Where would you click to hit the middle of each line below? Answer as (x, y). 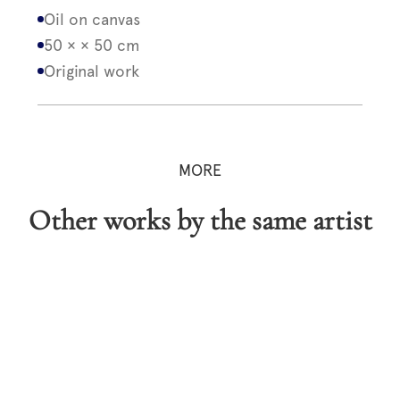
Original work (92, 71)
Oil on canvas (92, 19)
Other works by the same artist (211, 220)
